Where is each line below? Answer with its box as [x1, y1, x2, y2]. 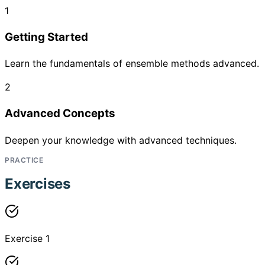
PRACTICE [5, 155, 43, 164]
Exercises [5, 174, 70, 192]
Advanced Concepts [5, 106, 115, 121]
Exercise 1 [5, 232, 50, 244]
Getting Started [5, 30, 88, 44]
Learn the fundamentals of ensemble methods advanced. [5, 57, 259, 70]
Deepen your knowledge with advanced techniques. [5, 134, 237, 146]
